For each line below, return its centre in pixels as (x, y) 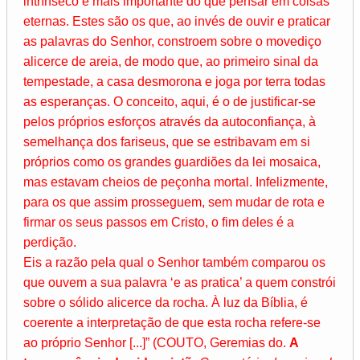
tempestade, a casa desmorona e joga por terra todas (174, 82)
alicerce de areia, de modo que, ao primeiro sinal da (171, 62)
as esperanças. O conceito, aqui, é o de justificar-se (170, 102)
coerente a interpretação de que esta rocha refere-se (172, 323)
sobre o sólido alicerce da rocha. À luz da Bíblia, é (166, 303)
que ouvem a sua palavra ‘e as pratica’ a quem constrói (180, 283)
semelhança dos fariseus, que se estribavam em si (167, 142)
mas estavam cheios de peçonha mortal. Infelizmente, (176, 182)
